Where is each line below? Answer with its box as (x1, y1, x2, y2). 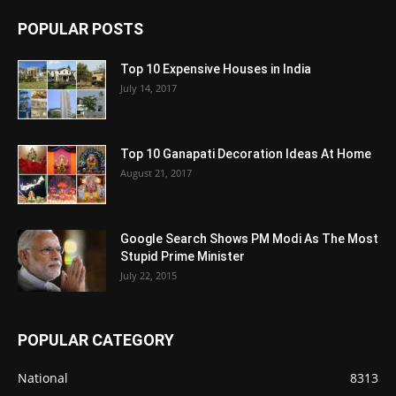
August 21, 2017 (120, 166, 192, 180)
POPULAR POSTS (18, 19, 143, 39)
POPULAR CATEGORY (18, 331, 174, 350)
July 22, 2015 (120, 269, 177, 283)
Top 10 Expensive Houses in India (120, 62, 311, 77)
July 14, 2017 (120, 81, 177, 95)
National (18, 369, 68, 387)
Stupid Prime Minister (120, 249, 245, 264)
